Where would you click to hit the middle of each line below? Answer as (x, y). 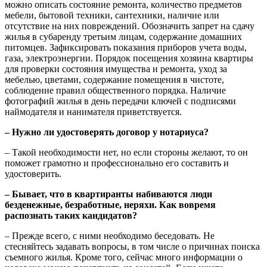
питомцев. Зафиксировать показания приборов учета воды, (126, 48)
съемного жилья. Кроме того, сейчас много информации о (124, 257)
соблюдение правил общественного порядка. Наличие (115, 91)
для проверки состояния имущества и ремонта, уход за (116, 69)
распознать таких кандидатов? (71, 216)
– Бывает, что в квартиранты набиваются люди (108, 194)
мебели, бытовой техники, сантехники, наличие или (112, 15)
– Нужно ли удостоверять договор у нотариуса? (107, 132)
